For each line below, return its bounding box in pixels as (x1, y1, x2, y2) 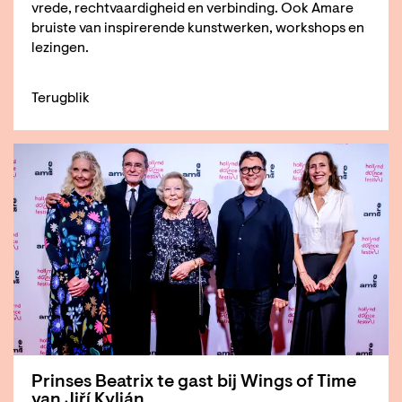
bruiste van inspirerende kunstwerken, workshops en (31, 22, 364, 37)
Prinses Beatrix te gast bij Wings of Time (31, 373, 356, 392)
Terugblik (31, 91, 90, 106)
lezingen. (31, 41, 92, 57)
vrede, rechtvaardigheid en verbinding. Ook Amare (31, 2, 354, 17)
